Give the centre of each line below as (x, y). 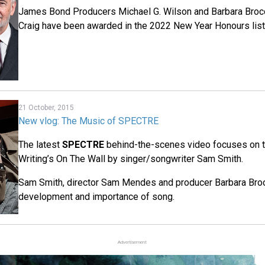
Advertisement (132, 242)
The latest (41, 145)
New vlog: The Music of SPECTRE (89, 121)
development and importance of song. (97, 197)
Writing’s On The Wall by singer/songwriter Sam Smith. (131, 159)
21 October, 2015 (46, 108)
